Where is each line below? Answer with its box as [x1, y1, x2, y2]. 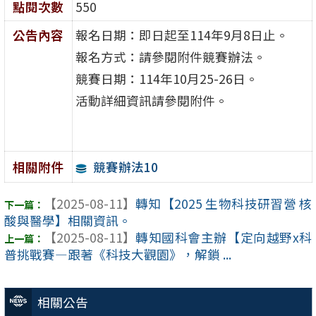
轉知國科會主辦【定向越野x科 [135, 229, 312, 247]
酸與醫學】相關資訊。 [4, 212, 131, 230]
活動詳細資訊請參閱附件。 [75, 92, 228, 110]
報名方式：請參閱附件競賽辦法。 [75, 48, 266, 66]
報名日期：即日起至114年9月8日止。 [75, 26, 288, 44]
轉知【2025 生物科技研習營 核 [135, 195, 312, 213]
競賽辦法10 [92, 158, 158, 176]
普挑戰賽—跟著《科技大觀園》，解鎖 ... [4, 245, 231, 264]
